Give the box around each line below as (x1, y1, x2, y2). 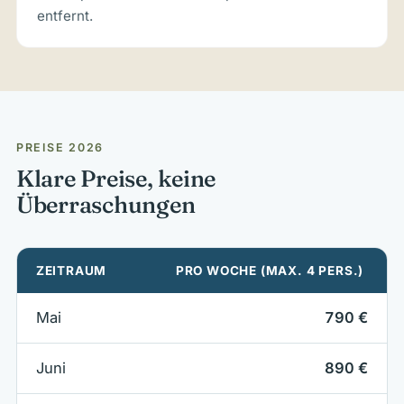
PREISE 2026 (15, 141, 105, 155)
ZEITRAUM (35, 263, 107, 279)
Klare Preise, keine (15, 164, 216, 194)
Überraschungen (15, 190, 196, 220)
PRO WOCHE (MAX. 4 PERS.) (175, 263, 364, 279)
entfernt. (37, 7, 94, 25)
